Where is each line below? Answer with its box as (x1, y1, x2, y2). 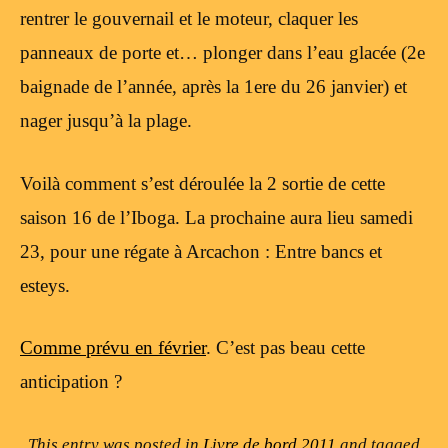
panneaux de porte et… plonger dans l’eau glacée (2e (20, 42, 425, 64)
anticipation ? (20, 371, 122, 393)
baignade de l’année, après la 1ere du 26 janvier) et (20, 76, 407, 98)
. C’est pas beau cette (206, 337, 365, 359)
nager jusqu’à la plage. (20, 110, 192, 132)
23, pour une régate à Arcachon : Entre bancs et (20, 240, 382, 262)
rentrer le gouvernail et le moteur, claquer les (20, 8, 358, 30)
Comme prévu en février (20, 337, 206, 359)
